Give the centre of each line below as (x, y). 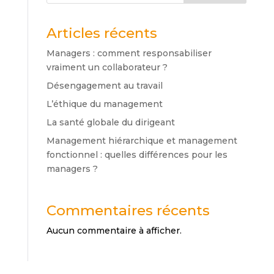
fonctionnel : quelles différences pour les (137, 155)
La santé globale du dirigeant (112, 123)
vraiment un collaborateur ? (107, 68)
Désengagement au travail (104, 86)
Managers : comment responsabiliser (129, 54)
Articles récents (102, 33)
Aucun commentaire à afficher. (114, 230)
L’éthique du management (104, 104)
